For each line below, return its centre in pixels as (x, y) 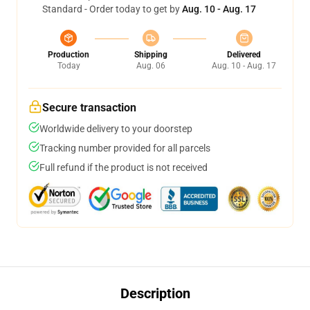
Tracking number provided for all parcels (125, 148)
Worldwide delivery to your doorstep (116, 129)
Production (69, 55)
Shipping (151, 55)
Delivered (244, 55)
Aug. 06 (151, 66)
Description (155, 293)
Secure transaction (89, 108)
